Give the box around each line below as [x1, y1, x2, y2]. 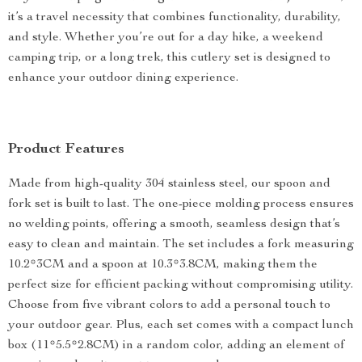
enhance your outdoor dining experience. [8, 72, 238, 85]
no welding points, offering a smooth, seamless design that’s [8, 218, 340, 231]
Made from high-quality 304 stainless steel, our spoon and [8, 178, 330, 191]
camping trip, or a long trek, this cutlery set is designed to [8, 52, 330, 65]
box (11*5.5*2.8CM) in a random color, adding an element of [8, 339, 344, 352]
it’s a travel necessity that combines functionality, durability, [8, 11, 341, 24]
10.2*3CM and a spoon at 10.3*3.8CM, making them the [8, 259, 318, 271]
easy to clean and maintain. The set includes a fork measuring [8, 238, 354, 251]
